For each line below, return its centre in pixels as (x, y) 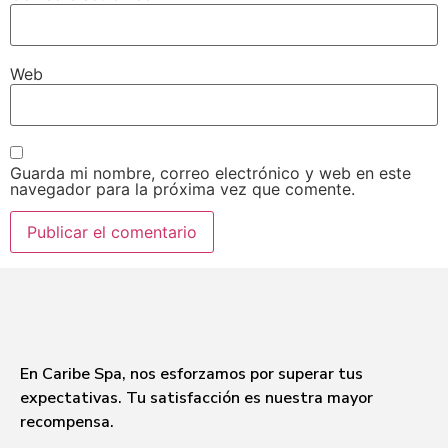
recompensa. (69, 421)
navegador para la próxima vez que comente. (182, 188)
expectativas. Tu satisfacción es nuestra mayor (196, 397)
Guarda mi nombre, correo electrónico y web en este (210, 172)
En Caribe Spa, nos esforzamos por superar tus (191, 373)
